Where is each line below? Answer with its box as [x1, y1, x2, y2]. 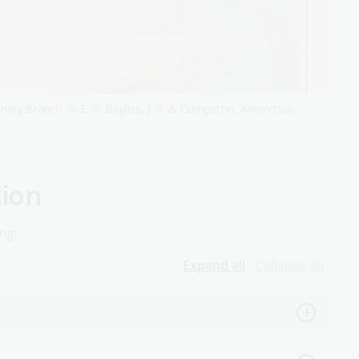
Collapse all [255, 256, 324, 274]
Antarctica [240, 101, 292, 116]
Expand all [184, 256, 245, 274]
